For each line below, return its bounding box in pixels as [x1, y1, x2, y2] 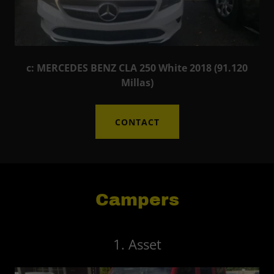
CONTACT [114, 116, 160, 128]
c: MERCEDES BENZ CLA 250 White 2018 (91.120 [26, 61, 248, 75]
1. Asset [113, 235, 161, 254]
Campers [95, 190, 179, 210]
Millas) [120, 76, 154, 90]
